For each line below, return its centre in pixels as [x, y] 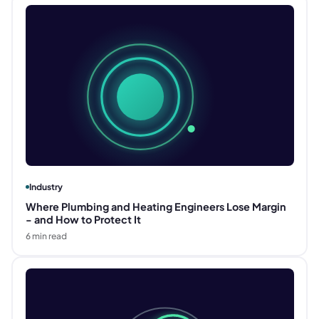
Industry [46, 187]
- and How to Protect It [83, 220]
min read [48, 236]
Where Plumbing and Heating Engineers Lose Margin [156, 207]
